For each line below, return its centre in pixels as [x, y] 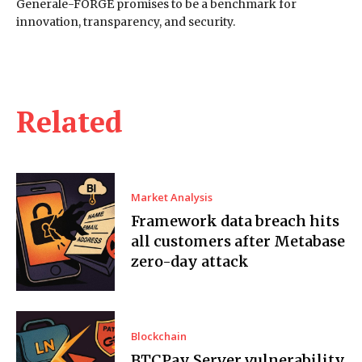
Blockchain [159, 336]
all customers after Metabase [238, 241]
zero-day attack [190, 261]
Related [69, 121]
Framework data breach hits [236, 221]
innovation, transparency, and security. [126, 21]
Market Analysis [172, 197]
